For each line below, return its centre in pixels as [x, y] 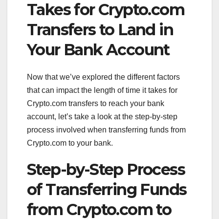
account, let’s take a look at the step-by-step [102, 116]
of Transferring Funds [107, 189]
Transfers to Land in [100, 29]
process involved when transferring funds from [106, 130]
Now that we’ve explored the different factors [103, 77]
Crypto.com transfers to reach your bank [96, 103]
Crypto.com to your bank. [70, 143]
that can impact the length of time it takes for [102, 90]
